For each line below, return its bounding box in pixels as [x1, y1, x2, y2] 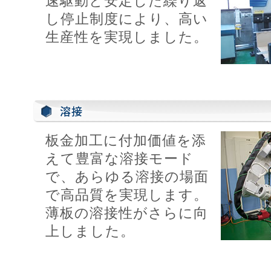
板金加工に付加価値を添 [45, 132, 206, 149]
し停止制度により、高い [45, 10, 208, 27]
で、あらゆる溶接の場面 [45, 169, 209, 185]
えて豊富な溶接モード [45, 151, 194, 167]
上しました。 [45, 223, 135, 240]
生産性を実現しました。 [45, 28, 208, 45]
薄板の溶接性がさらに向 [45, 205, 208, 221]
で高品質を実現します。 [45, 187, 208, 203]
